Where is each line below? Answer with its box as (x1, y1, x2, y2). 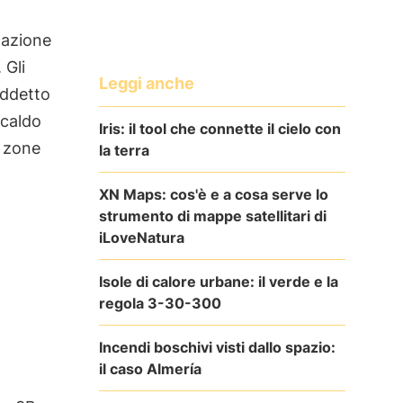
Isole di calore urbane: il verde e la (98, 272, 338, 291)
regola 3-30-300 (98, 293, 221, 312)
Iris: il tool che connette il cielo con (98, 119, 341, 138)
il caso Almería (98, 359, 201, 378)
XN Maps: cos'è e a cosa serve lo (98, 184, 328, 203)
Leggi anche (98, 73, 194, 93)
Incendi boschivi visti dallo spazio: (98, 337, 336, 356)
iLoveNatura (98, 228, 184, 246)
